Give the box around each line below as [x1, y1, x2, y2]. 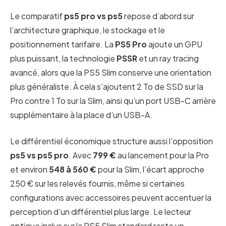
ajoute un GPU [147, 38, 202, 49]
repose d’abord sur [123, 10, 194, 21]
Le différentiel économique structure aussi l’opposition [10, 136, 213, 147]
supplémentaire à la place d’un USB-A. [10, 109, 152, 120]
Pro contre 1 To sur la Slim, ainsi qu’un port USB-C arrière [10, 95, 216, 106]
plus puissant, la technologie [10, 52, 117, 64]
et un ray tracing [137, 52, 199, 64]
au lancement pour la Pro [116, 150, 209, 161]
